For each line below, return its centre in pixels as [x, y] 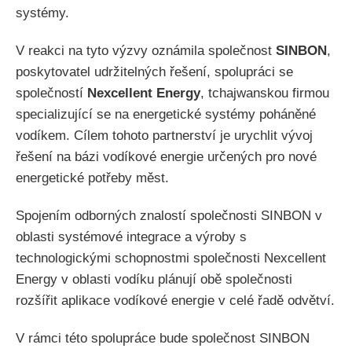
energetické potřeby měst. [92, 178]
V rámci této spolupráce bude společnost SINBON [163, 339]
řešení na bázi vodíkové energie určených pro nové [166, 156]
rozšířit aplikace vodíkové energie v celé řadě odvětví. [175, 301]
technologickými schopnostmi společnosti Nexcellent [171, 258]
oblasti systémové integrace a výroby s [131, 237]
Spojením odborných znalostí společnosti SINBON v [169, 216]
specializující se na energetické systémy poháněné [166, 114]
